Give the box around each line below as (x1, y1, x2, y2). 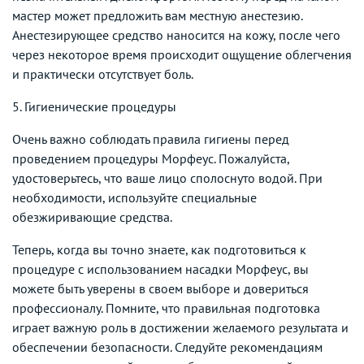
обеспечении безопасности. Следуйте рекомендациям (12, 338, 323, 355)
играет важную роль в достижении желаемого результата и (12, 318, 349, 336)
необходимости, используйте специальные (12, 188, 257, 206)
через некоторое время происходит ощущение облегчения (12, 45, 352, 63)
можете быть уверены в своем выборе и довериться (12, 279, 309, 297)
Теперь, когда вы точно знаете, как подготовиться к (12, 240, 306, 258)
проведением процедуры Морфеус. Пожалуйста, (12, 149, 289, 167)
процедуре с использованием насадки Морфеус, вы (12, 260, 309, 277)
